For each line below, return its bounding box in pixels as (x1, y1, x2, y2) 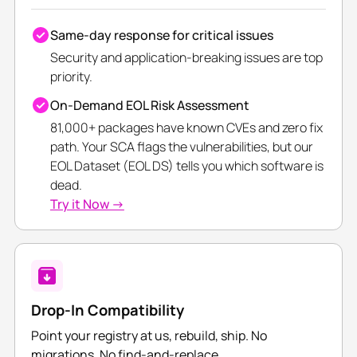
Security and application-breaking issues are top (49, 49, 323, 67)
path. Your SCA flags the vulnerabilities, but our (49, 138, 313, 156)
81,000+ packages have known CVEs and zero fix (49, 119, 323, 137)
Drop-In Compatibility (30, 300, 184, 321)
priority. (49, 68, 92, 86)
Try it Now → (49, 195, 124, 214)
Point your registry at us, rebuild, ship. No (30, 327, 267, 345)
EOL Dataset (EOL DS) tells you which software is (49, 157, 324, 175)
